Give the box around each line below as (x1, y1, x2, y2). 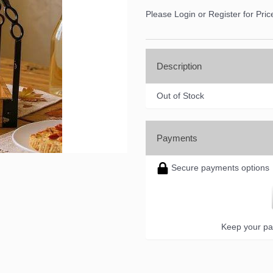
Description (157, 60, 202, 71)
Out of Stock (157, 90, 204, 101)
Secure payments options (169, 162, 269, 172)
